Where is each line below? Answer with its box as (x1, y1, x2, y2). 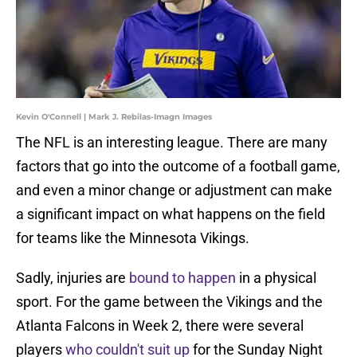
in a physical (239, 269, 316, 287)
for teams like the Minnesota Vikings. (16, 229, 249, 247)
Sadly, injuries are (16, 269, 129, 287)
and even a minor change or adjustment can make (16, 182, 332, 199)
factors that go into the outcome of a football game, (16, 158, 340, 175)
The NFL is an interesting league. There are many (16, 134, 328, 151)
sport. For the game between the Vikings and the (16, 293, 323, 311)
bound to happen (129, 269, 239, 287)
